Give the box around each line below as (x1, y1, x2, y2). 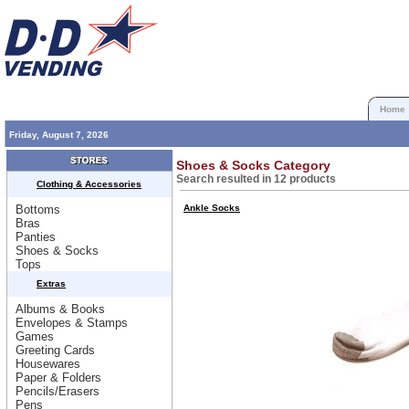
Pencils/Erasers (16, 384, 100, 398)
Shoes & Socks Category (176, 158, 330, 173)
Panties (16, 230, 56, 244)
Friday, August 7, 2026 (9, 130, 109, 140)
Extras (37, 278, 66, 288)
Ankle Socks (184, 203, 240, 213)
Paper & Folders (16, 371, 101, 384)
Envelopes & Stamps (16, 316, 128, 330)
